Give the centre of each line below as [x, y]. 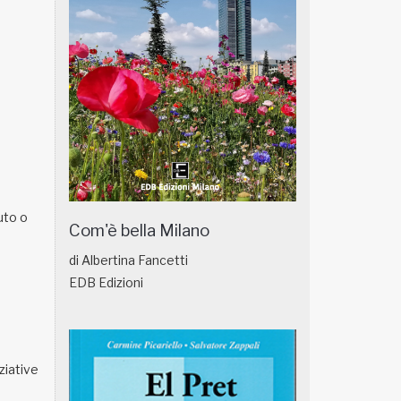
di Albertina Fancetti [128, 260]
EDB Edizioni [106, 282]
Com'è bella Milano [139, 230]
